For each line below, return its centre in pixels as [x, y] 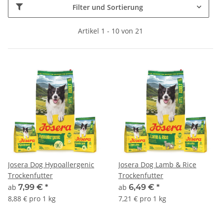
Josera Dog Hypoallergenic [51, 164]
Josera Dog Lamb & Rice [157, 164]
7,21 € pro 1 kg [142, 198]
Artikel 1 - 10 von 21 [110, 31]
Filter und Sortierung [108, 7]
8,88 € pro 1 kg [32, 198]
